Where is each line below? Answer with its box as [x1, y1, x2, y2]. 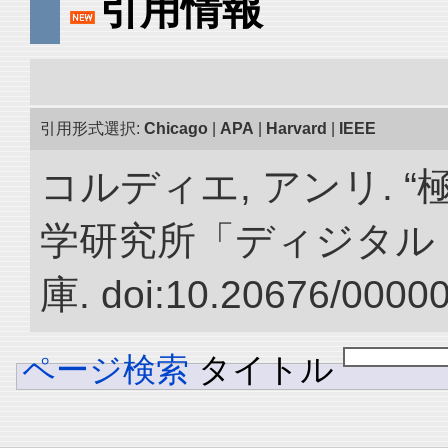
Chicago [144, 120, 208, 137]
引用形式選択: [40, 120, 144, 137]
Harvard [266, 120, 327, 137]
